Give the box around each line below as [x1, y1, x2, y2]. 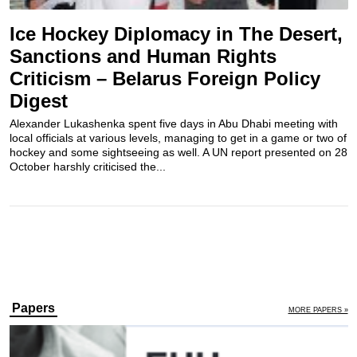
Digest [9, 90, 68, 112]
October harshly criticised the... [9, 160, 166, 174]
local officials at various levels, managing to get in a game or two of [9, 131, 347, 145]
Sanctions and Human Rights [9, 45, 277, 68]
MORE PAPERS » [288, 306, 348, 314]
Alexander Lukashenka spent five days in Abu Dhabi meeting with [9, 117, 338, 131]
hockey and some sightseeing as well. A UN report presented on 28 [9, 146, 347, 159]
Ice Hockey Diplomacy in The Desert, [9, 23, 343, 45]
